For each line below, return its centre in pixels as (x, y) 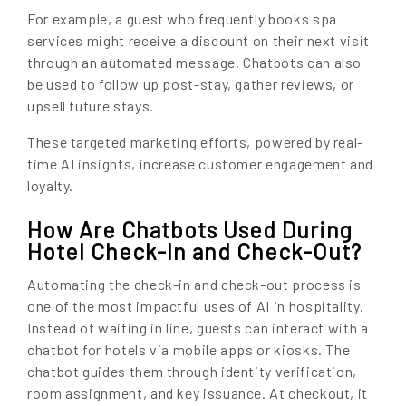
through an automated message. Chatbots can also (195, 62)
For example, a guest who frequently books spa (182, 18)
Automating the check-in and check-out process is (194, 284)
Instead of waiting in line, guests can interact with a (198, 327)
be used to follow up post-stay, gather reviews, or (191, 83)
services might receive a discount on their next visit (198, 40)
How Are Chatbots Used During (190, 230)
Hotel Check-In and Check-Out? (194, 251)
